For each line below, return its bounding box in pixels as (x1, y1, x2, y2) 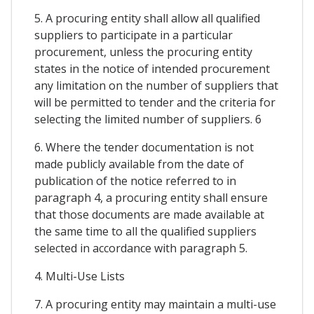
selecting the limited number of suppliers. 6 (34, 111, 261, 128)
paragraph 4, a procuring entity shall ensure (34, 190, 268, 206)
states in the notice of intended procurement (34, 61, 270, 77)
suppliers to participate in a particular (34, 27, 233, 43)
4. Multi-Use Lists (34, 268, 125, 285)
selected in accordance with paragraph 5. (34, 240, 247, 257)
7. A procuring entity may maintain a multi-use (34, 296, 276, 313)
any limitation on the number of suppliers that (34, 78, 278, 94)
